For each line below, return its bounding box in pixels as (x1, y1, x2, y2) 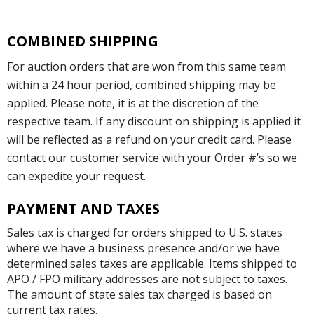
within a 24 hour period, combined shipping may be (7, 76, 276, 93)
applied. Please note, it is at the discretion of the (7, 95, 259, 111)
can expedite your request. (7, 168, 146, 184)
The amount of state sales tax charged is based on (7, 286, 272, 302)
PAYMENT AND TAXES (7, 198, 160, 218)
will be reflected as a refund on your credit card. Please (7, 131, 292, 147)
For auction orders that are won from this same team (7, 58, 286, 74)
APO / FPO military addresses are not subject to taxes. (7, 271, 287, 287)
